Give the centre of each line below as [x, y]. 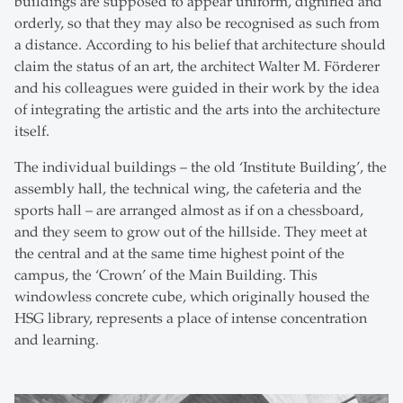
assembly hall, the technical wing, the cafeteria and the [188, 189]
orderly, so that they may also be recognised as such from [197, 24]
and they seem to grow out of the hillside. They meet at [191, 233]
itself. [32, 132]
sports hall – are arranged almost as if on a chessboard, [189, 211]
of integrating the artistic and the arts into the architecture [197, 110]
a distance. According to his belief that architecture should [200, 45]
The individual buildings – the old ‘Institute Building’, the [201, 168]
